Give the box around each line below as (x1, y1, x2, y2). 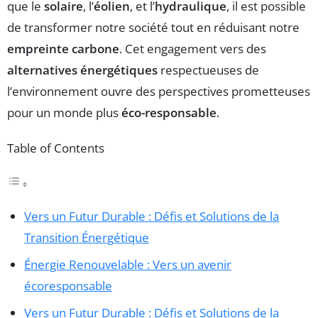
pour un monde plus (7, 104, 121, 121)
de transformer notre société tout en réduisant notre (7, 18, 300, 35)
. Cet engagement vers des (119, 40, 266, 57)
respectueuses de (158, 61, 259, 78)
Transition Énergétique (24, 229, 149, 246)
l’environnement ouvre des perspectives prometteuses (7, 82, 310, 99)
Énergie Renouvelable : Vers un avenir (24, 256, 231, 273)
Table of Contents (7, 139, 104, 156)
